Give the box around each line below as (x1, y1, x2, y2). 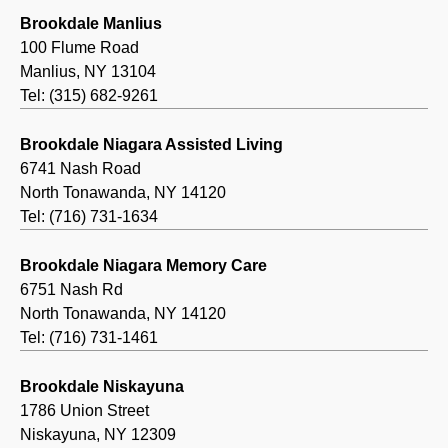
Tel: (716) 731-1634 (20, 208, 158, 226)
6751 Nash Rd (20, 281, 123, 299)
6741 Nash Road (20, 160, 141, 178)
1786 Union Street (20, 402, 149, 420)
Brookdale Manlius (20, 15, 162, 33)
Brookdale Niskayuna (20, 378, 184, 396)
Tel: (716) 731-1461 (20, 329, 158, 347)
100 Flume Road (20, 39, 139, 57)
